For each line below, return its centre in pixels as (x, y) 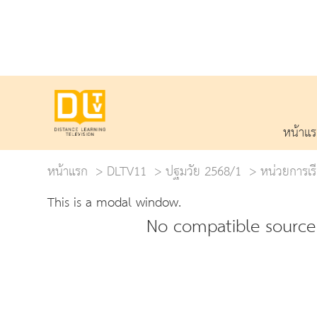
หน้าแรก (68, 171)
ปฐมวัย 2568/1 (203, 171)
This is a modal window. (114, 202)
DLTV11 (127, 171)
